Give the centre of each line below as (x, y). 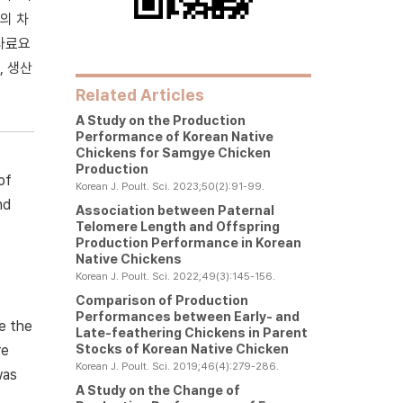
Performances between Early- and (187, 316)
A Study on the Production (160, 120)
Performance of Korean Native (174, 136)
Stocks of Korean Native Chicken (182, 349)
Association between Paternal (175, 210)
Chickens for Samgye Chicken (173, 152)
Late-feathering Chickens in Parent (191, 332)
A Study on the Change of (157, 390)
